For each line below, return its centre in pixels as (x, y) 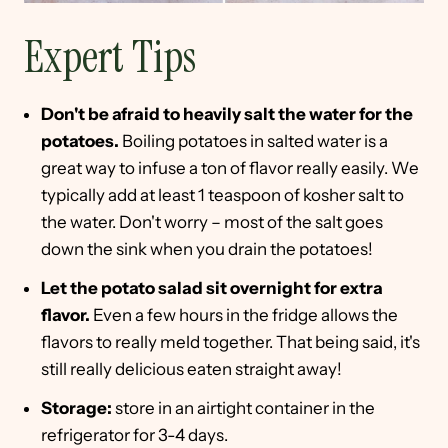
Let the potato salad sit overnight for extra (212, 287)
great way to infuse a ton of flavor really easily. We (230, 167)
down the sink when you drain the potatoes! (207, 248)
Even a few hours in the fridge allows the (245, 314)
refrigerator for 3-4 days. (134, 434)
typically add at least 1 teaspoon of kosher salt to (222, 194)
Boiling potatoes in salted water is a (255, 140)
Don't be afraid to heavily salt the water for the (227, 113)
